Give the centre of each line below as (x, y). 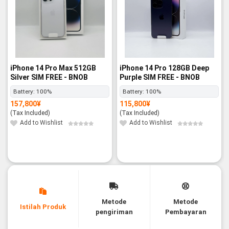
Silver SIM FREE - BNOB (49, 77)
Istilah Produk (43, 207)
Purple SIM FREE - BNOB (160, 77)
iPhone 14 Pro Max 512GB (53, 68)
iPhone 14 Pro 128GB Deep (164, 68)
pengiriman (114, 212)
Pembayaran (186, 212)
